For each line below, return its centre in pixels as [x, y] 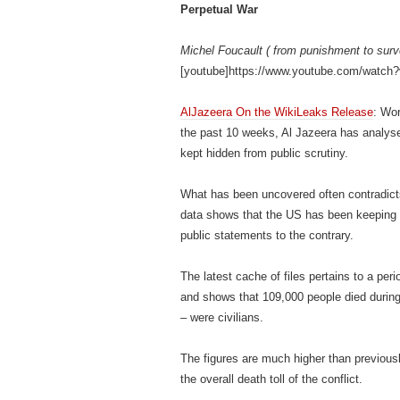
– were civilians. [222, 317]
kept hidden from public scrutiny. [264, 153]
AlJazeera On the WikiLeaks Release [277, 112]
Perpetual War [219, 9]
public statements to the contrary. [267, 235]
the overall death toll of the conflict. [271, 379]
